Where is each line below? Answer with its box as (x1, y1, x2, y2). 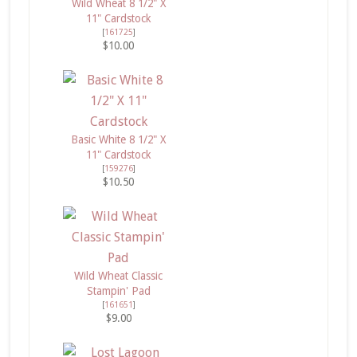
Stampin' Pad (86, 284, 151, 297)
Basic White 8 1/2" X (71, 133, 167, 146)
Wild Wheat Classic (74, 269, 163, 282)
